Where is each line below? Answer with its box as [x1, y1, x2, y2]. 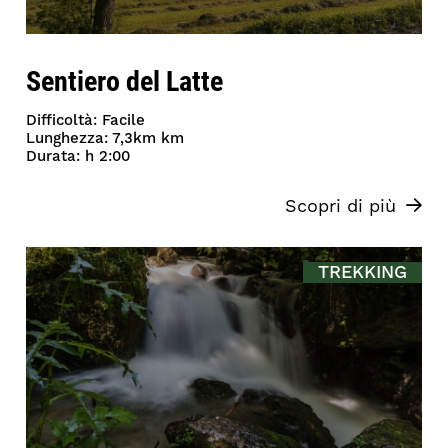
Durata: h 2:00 [26, 147, 131, 167]
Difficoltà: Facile [26, 111, 146, 131]
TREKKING [317, 261, 407, 285]
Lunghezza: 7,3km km [26, 129, 185, 149]
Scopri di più [284, 195, 396, 219]
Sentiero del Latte [26, 61, 224, 100]
